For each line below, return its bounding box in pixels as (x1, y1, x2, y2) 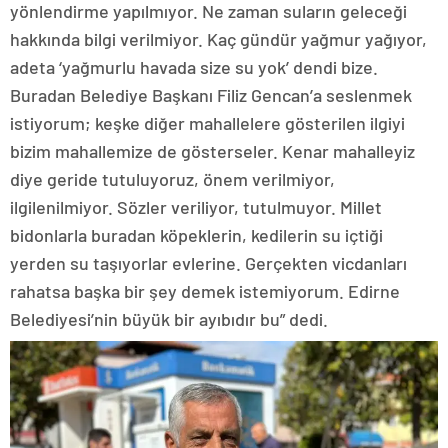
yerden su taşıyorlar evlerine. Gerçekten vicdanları (10, 252, 407, 275)
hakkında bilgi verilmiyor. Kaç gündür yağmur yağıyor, (10, 28, 427, 51)
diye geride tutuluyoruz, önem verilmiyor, (10, 168, 335, 191)
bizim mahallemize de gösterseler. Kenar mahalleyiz (10, 140, 415, 163)
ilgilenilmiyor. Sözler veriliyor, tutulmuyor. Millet (10, 196, 382, 219)
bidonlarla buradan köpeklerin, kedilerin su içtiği (10, 224, 383, 247)
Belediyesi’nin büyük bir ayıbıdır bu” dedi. (10, 308, 328, 331)
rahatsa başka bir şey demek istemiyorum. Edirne (10, 280, 400, 303)
